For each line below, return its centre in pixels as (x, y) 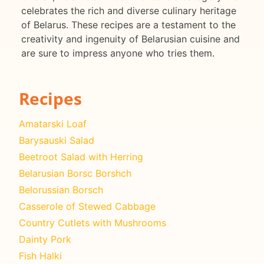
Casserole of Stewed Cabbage (87, 206)
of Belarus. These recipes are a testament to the (128, 25)
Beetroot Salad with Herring (81, 156)
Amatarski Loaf (53, 123)
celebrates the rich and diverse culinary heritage (129, 11)
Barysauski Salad (57, 140)
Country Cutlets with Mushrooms (93, 222)
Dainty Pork (45, 239)
